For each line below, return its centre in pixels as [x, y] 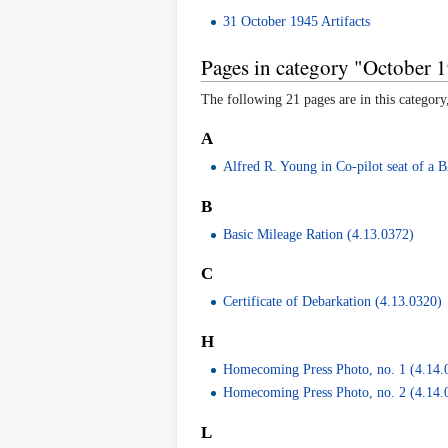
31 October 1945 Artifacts [297, 21]
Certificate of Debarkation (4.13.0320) [333, 302]
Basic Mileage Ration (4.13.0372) [319, 234]
